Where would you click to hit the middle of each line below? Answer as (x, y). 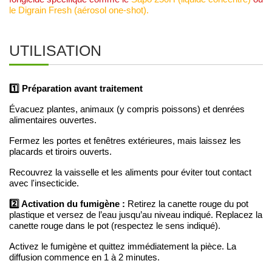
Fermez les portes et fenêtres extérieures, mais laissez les (125, 141)
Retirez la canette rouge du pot (188, 204)
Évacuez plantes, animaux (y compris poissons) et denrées (127, 110)
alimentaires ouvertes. (53, 121)
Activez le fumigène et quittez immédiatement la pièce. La (123, 247)
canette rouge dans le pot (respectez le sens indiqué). (115, 226)
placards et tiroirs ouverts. (60, 152)
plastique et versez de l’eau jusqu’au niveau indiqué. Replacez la (136, 215)
